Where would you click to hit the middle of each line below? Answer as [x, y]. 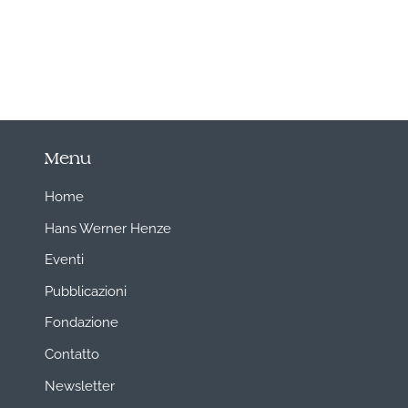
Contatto [71, 353]
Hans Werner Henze [107, 226]
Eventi [64, 258]
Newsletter [79, 384]
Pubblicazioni [85, 289]
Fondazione [81, 321]
